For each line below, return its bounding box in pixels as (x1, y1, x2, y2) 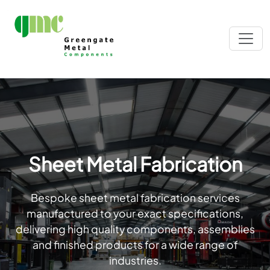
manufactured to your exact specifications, (27, 207, 243, 220)
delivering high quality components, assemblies (15, 222, 255, 236)
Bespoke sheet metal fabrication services (30, 191, 240, 204)
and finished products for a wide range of (32, 238, 238, 251)
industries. (108, 254, 162, 267)
